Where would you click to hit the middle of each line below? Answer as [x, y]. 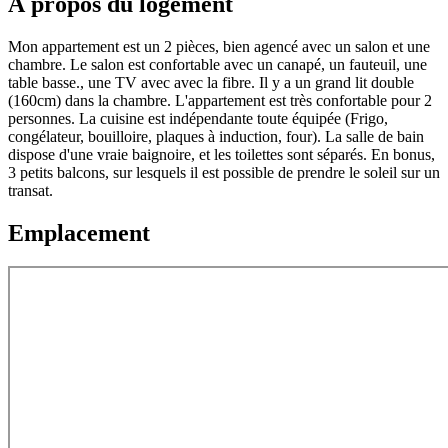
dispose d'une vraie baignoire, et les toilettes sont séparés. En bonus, [221, 154]
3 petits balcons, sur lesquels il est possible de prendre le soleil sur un [224, 172]
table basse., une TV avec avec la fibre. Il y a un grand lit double [211, 82]
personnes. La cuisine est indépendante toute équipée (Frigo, [198, 118]
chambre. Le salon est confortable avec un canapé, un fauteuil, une [217, 64]
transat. [30, 190]
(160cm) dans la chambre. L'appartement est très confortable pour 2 [220, 100]
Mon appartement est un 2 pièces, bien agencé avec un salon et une [219, 46]
